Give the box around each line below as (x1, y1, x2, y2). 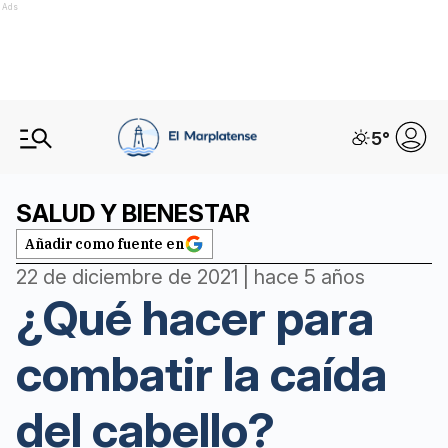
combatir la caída (16, 344, 387, 403)
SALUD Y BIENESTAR (16, 199, 250, 228)
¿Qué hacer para (16, 288, 374, 347)
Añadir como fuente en (25, 235, 184, 253)
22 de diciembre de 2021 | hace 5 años (16, 265, 365, 289)
